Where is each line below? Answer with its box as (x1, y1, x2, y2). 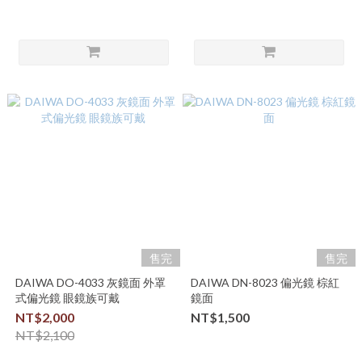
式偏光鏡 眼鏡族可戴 (15, 291, 120, 305)
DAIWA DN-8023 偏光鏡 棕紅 (190, 276, 339, 289)
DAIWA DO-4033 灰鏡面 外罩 (15, 276, 166, 289)
